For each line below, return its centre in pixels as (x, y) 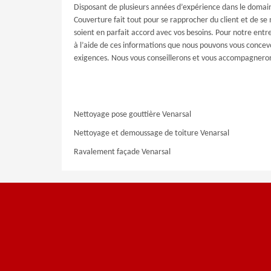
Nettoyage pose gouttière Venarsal (132, 115)
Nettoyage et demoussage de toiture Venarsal (152, 133)
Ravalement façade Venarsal (122, 152)
